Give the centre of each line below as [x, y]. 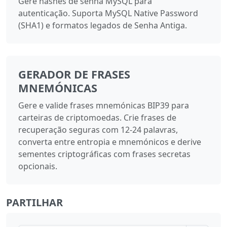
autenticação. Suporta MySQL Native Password [108, 13]
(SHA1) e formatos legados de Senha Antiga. [103, 26]
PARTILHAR [34, 203]
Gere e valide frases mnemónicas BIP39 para [104, 106]
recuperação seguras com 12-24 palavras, [98, 130]
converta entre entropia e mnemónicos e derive [110, 142]
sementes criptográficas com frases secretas [104, 154]
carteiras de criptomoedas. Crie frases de [97, 118]
